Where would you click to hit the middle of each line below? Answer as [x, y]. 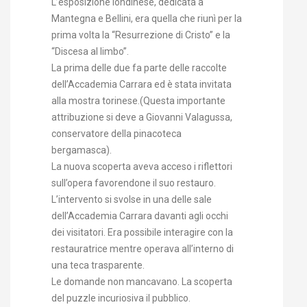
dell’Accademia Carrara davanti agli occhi [140, 216]
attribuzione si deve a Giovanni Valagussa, [142, 118]
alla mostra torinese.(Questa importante [138, 101]
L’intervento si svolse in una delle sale [132, 200]
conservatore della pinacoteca [116, 134]
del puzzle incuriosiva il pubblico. [121, 298]
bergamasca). [82, 150]
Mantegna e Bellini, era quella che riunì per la [147, 19]
